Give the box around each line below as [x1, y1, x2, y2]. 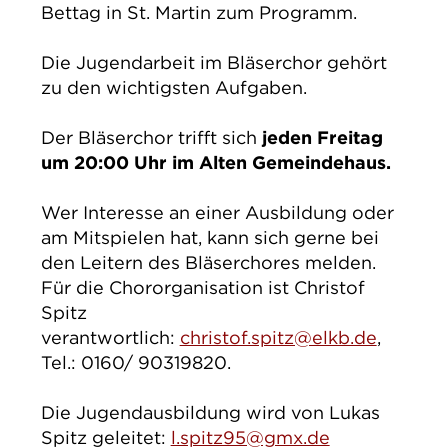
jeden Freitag [256, 126, 383, 149]
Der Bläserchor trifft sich [40, 126, 257, 149]
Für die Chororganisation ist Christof [40, 276, 365, 300]
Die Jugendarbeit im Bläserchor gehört [40, 50, 387, 74]
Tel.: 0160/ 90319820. [40, 351, 231, 375]
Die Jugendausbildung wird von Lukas [40, 401, 380, 425]
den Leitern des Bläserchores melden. [40, 251, 376, 275]
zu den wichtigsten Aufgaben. [40, 75, 307, 99]
